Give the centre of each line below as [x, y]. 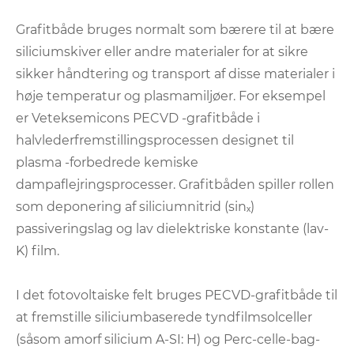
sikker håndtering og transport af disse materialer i [175, 74]
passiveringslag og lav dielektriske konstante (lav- [172, 229]
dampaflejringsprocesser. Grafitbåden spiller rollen [175, 185]
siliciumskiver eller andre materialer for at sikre [162, 52]
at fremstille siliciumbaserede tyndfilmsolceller [164, 318]
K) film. [38, 251]
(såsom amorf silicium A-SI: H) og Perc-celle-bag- [168, 340]
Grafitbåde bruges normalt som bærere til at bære [175, 30]
